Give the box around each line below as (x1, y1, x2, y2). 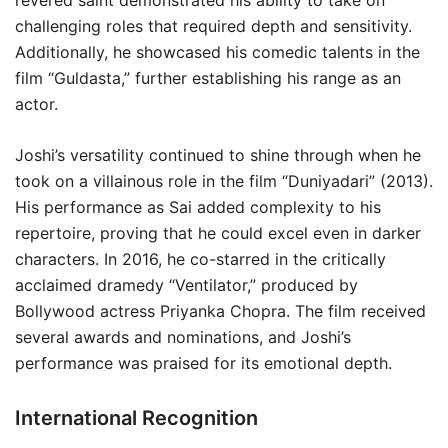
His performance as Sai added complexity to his (15, 197, 381, 217)
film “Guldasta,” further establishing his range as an (15, 68, 401, 88)
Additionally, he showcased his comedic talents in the (15, 42, 420, 62)
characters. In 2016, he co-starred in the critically (15, 249, 386, 269)
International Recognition (15, 406, 258, 430)
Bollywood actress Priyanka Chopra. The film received (15, 301, 426, 321)
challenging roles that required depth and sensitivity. (15, 16, 412, 36)
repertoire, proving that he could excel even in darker (15, 223, 421, 243)
